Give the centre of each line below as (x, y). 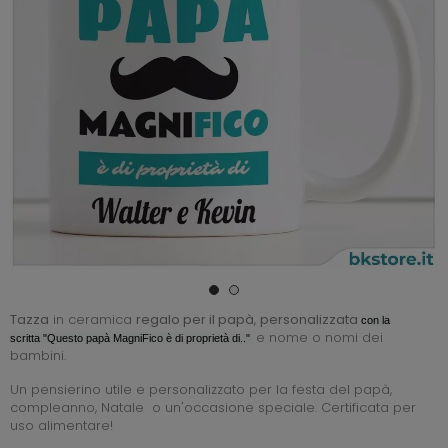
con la (375, 319)
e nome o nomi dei (319, 337)
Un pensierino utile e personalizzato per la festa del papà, (201, 389)
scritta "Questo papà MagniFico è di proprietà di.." (131, 337)
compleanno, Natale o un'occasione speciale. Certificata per (213, 407)
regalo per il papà (195, 319)
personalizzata (310, 319)
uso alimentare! (63, 425)
